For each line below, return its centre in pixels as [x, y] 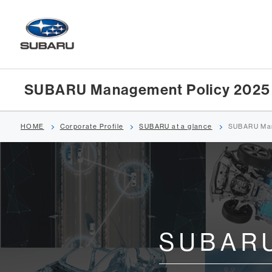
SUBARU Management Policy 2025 [148, 90]
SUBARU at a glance [176, 127]
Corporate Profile [92, 127]
